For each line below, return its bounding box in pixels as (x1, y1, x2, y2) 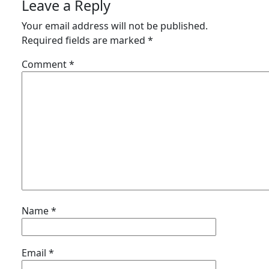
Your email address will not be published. (22, 19, 208, 32)
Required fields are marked (22, 34, 148, 47)
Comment (22, 58, 69, 71)
